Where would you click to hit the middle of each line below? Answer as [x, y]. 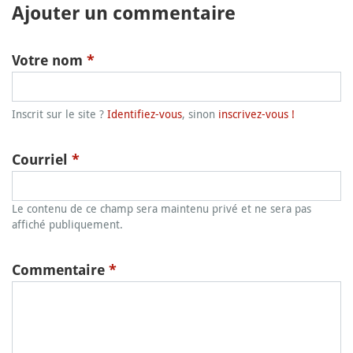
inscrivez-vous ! [256, 113]
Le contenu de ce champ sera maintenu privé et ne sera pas [162, 208]
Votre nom [49, 60]
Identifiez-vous [145, 113]
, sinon [200, 113]
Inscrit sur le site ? [59, 113]
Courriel [42, 159]
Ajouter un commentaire [124, 13]
